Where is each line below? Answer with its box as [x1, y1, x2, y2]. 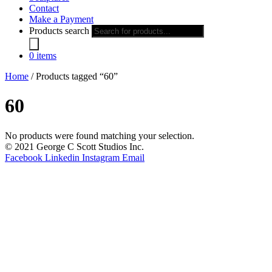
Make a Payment [29, 14, 93, 24]
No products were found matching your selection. [5, 130, 194, 141]
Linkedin [45, 152, 80, 163]
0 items [29, 50, 56, 61]
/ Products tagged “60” [29, 71, 118, 81]
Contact [29, 3, 59, 13]
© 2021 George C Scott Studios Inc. [5, 141, 144, 152]
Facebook [5, 152, 42, 163]
